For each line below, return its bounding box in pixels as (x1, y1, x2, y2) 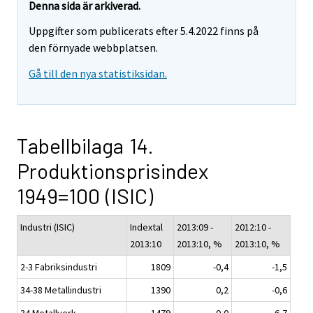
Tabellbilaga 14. (17, 133, 154, 159)
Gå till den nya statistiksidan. (29, 66, 167, 81)
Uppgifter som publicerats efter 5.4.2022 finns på (29, 24, 259, 38)
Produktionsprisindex (17, 158, 208, 184)
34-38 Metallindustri (20, 284, 101, 297)
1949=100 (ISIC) (17, 183, 153, 209)
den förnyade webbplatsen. (29, 41, 158, 55)
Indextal (130, 221, 163, 234)
